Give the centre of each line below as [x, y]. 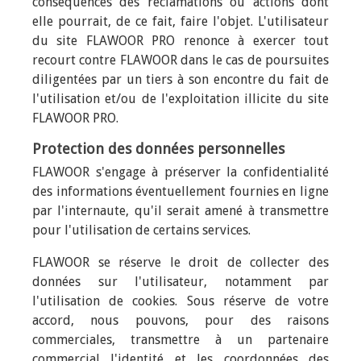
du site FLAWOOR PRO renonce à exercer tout [180, 41]
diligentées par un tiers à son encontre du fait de [180, 79]
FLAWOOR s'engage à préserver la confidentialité [180, 172]
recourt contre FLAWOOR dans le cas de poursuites [180, 60]
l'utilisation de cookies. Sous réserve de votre [180, 301]
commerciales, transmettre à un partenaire [180, 340]
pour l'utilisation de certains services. [143, 230]
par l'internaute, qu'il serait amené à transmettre [180, 211]
